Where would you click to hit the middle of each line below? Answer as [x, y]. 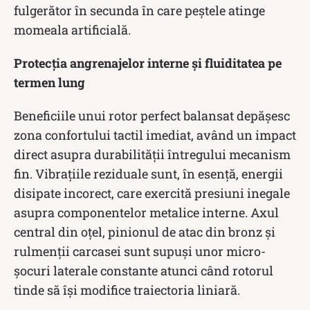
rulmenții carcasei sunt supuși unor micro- [140, 251]
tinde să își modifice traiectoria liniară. [127, 290]
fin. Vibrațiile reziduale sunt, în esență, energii [148, 173]
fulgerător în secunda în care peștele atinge [139, 10]
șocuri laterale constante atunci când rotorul [144, 270]
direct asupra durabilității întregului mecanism [152, 154]
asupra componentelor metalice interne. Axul [146, 212]
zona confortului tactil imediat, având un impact [155, 135]
